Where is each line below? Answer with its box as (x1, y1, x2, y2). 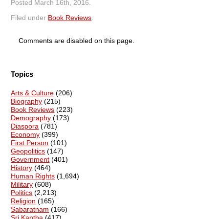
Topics (11, 70, 34, 79)
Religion (11, 197, 36, 205)
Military (11, 180, 33, 188)
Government (11, 155, 50, 163)
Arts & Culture (11, 88, 54, 97)
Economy (11, 130, 40, 138)
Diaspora (11, 122, 39, 130)
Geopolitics (11, 147, 45, 155)
